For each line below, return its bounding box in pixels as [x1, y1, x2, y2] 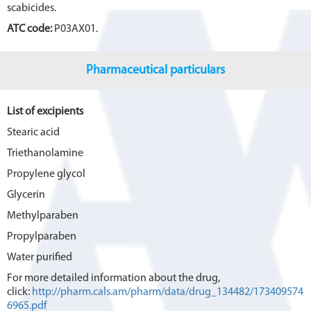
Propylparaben [7, 230, 76, 242]
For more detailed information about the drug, [7, 272, 220, 284]
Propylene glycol [7, 168, 85, 180]
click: [7, 286, 32, 298]
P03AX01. [52, 23, 98, 35]
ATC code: [7, 23, 52, 35]
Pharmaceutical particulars [86, 63, 225, 77]
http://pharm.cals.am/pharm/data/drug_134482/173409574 [32, 286, 303, 298]
